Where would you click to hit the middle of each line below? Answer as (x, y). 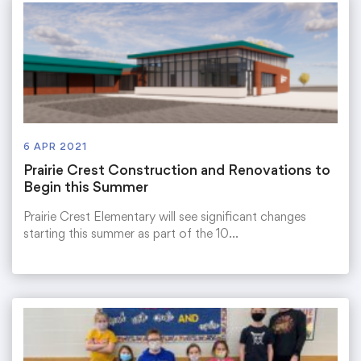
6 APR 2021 (55, 147)
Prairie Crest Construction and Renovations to (177, 170)
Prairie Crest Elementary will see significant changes (165, 217)
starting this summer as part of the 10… (131, 234)
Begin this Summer (86, 187)
